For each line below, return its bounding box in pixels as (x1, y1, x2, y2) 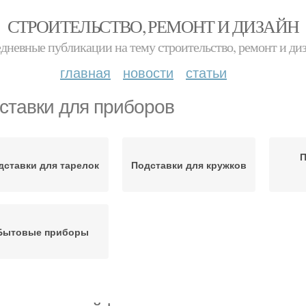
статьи (186, 62, 227, 82)
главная (60, 62, 111, 82)
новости (123, 62, 173, 82)
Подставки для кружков (131, 158, 247, 171)
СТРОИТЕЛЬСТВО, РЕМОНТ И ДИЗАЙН (7, 14, 299, 38)
